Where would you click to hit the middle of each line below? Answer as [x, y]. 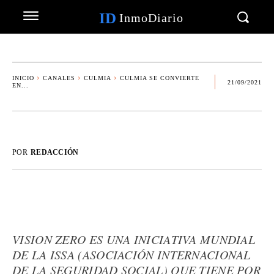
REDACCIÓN [54, 152]
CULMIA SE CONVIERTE [160, 78]
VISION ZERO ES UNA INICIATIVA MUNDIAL [134, 239]
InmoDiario [151, 18]
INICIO [23, 78]
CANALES [59, 78]
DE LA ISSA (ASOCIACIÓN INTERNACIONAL [131, 254]
